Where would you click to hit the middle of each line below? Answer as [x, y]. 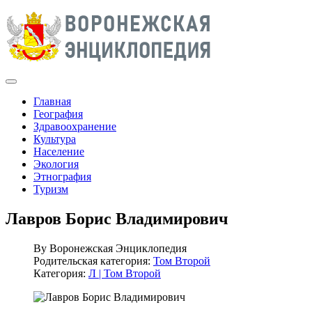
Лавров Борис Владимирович [117, 218]
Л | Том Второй [125, 273]
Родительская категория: [93, 260]
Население [59, 151]
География [58, 114]
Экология [56, 164]
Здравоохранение [75, 126]
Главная [52, 101]
